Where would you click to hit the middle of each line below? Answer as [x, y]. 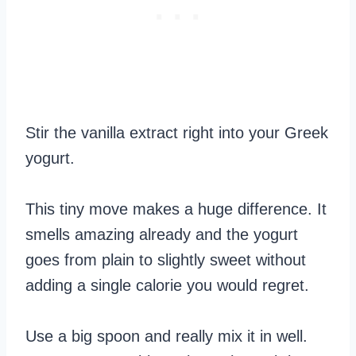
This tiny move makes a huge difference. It [176, 209]
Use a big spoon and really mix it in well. [166, 336]
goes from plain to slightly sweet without [166, 259]
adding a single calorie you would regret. [167, 285]
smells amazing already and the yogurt [162, 234]
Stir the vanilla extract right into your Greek [177, 132]
